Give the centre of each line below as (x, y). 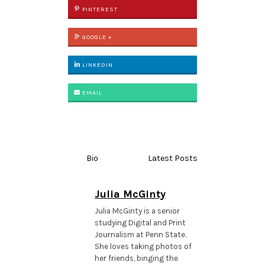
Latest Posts (173, 158)
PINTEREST (99, 9)
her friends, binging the (137, 258)
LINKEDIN (96, 65)
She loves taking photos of (143, 246)
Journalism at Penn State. (141, 234)
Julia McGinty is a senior (138, 211)
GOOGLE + (96, 37)
